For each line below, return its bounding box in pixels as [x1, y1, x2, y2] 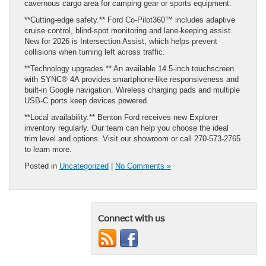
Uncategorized [59, 161, 109, 170]
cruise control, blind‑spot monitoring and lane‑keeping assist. [24, 26, 233, 35]
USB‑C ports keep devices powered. [24, 96, 149, 105]
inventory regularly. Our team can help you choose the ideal [24, 123, 229, 132]
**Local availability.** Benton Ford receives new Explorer [24, 112, 218, 122]
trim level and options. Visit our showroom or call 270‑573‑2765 [24, 134, 240, 143]
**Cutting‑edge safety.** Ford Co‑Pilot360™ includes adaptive [24, 15, 235, 24]
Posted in [24, 161, 59, 170]
